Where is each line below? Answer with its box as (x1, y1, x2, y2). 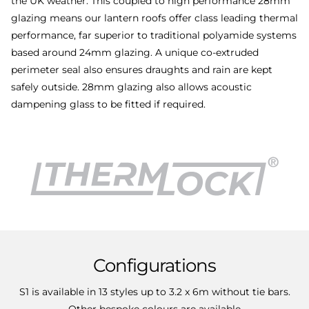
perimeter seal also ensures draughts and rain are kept (11, 63, 272, 76)
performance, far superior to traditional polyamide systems (11, 28, 297, 41)
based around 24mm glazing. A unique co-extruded (11, 46, 259, 59)
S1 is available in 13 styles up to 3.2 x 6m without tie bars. (19, 285, 290, 298)
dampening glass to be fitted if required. (11, 97, 206, 110)
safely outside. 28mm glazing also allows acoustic (11, 80, 252, 93)
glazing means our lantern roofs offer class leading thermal (11, 11, 298, 24)
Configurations (93, 254, 216, 277)
